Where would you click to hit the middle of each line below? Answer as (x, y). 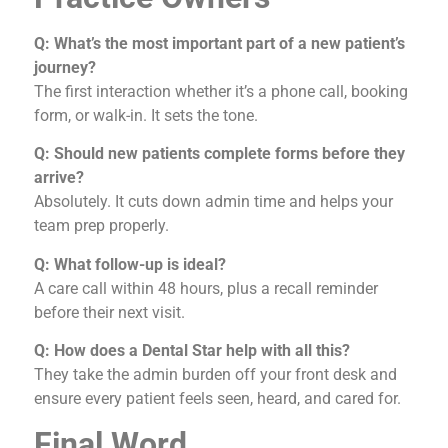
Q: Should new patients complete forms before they (219, 154)
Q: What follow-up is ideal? (130, 264)
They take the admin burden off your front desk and (215, 375)
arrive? (59, 178)
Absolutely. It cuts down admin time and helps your (213, 202)
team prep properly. (101, 226)
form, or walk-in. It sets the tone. (146, 115)
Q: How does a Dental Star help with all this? (192, 351)
